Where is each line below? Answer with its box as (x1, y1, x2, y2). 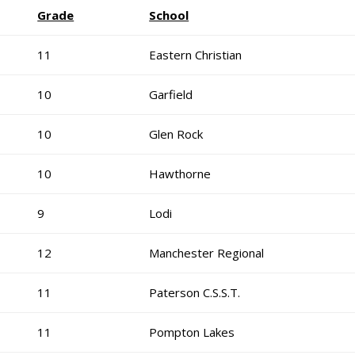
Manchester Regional (149, 245, 265, 261)
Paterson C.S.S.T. (149, 284, 241, 300)
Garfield (149, 86, 193, 102)
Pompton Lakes (149, 324, 235, 340)
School (149, 7, 189, 23)
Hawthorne (149, 166, 212, 181)
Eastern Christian (149, 47, 242, 63)
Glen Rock (149, 126, 204, 142)
